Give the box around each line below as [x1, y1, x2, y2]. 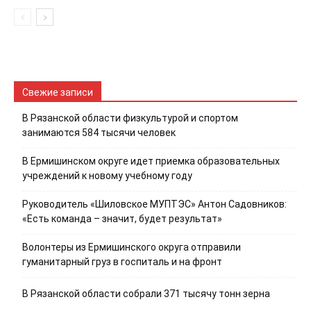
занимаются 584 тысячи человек [22, 127, 176, 139]
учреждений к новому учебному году [22, 170, 192, 182]
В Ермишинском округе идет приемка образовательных [22, 155, 280, 167]
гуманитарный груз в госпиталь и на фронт [22, 256, 222, 268]
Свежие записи [22, 87, 93, 99]
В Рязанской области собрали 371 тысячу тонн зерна [22, 288, 270, 300]
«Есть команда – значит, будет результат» [22, 213, 222, 225]
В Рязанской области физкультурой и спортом [22, 112, 238, 124]
